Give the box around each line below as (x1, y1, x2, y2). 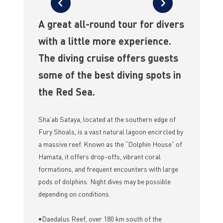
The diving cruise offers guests (38, 51, 178, 65)
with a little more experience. (38, 34, 171, 48)
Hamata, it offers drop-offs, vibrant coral (38, 152, 161, 161)
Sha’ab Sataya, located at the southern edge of (38, 114, 176, 124)
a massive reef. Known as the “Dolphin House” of (38, 139, 182, 149)
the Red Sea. (38, 85, 95, 99)
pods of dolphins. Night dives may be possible (38, 177, 171, 186)
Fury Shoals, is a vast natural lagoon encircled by (38, 127, 183, 136)
